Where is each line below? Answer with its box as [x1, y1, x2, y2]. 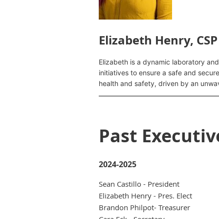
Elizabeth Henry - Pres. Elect [99, 191, 192, 201]
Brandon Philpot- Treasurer [99, 202, 190, 213]
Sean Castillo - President [99, 179, 179, 189]
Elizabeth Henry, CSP [99, 32, 218, 49]
